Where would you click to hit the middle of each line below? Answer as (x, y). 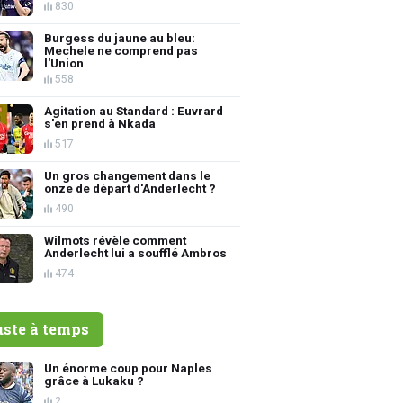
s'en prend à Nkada (100, 123)
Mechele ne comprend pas (121, 50)
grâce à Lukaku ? (94, 380)
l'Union (64, 63)
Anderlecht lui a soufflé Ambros (136, 252)
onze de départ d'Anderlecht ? (130, 188)
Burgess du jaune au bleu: (120, 37)
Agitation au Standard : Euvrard (134, 110)
